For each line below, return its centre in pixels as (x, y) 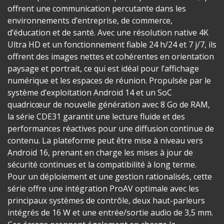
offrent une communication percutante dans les (97, 9)
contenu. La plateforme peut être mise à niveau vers (105, 141)
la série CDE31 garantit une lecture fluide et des (96, 117)
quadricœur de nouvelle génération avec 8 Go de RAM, (109, 105)
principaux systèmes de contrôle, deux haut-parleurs (106, 201)
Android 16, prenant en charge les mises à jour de (100, 153)
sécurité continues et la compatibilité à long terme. (102, 165)
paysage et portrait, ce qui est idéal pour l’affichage (103, 69)
